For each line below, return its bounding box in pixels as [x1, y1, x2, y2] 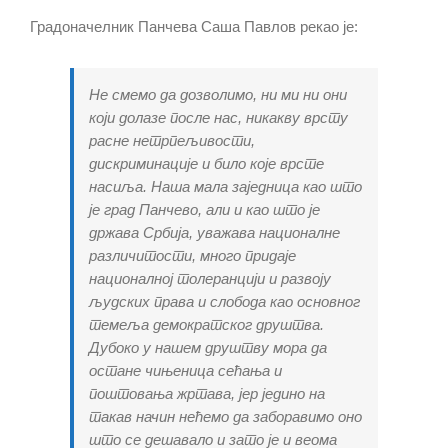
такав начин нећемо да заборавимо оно [89, 408, 362, 426]
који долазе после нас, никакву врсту [89, 109, 348, 127]
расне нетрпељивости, [89, 132, 255, 150]
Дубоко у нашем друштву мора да [89, 339, 327, 357]
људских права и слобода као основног [89, 293, 360, 311]
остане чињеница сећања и [89, 362, 282, 380]
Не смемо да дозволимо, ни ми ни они [89, 86, 347, 104]
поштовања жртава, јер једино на [89, 385, 325, 403]
